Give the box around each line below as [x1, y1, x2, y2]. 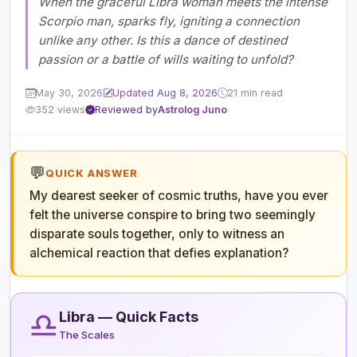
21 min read [227, 87, 284, 100]
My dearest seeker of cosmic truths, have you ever [29, 187, 328, 203]
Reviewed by [95, 104, 159, 116]
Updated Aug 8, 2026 [112, 87, 218, 100]
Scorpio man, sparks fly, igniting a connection [37, 14, 300, 29]
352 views [35, 104, 86, 116]
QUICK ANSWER [45, 166, 138, 179]
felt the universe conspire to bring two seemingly [29, 206, 316, 222]
